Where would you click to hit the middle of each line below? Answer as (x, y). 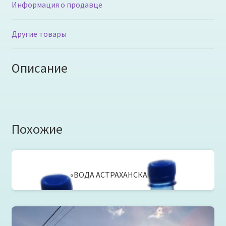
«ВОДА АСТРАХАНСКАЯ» (113, 175)
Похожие (37, 129)
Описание (39, 68)
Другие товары (39, 34)
